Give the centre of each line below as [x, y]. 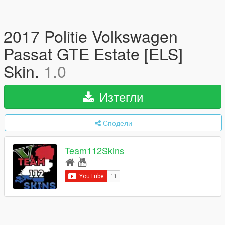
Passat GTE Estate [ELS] [93, 53]
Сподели [117, 123]
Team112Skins [94, 150]
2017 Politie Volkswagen [91, 36]
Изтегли [119, 97]
